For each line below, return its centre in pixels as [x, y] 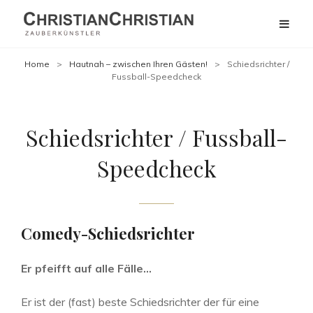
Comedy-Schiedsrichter [108, 234]
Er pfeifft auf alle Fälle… [86, 269]
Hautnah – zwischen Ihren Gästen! [138, 64]
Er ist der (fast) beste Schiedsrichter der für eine [140, 302]
